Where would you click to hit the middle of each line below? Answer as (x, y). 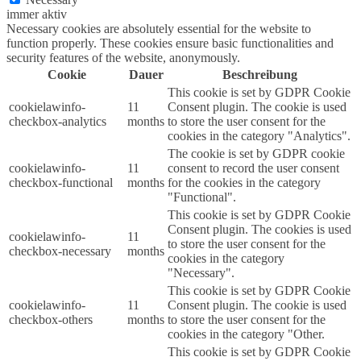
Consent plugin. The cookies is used (259, 230)
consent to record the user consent (253, 168)
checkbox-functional (61, 183)
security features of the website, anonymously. (123, 58)
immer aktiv (37, 15)
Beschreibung (260, 75)
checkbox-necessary (60, 251)
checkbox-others (51, 320)
